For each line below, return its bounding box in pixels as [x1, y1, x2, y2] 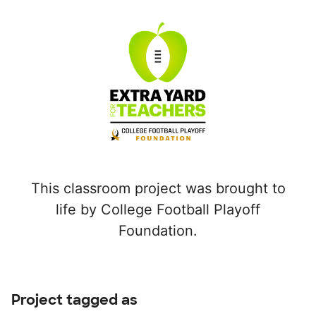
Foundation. [119, 222, 197, 240]
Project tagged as [11, 291, 138, 310]
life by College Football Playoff [56, 201, 260, 219]
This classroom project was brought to [30, 180, 286, 197]
